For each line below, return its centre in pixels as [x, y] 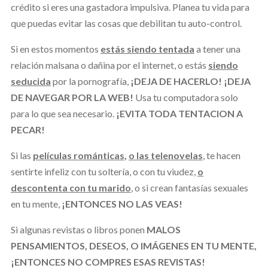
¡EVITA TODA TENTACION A [179, 113]
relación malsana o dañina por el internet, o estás [109, 65]
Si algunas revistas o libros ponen [78, 229]
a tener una [218, 48]
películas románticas [78, 155]
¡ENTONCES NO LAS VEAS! [121, 203]
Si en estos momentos [54, 48]
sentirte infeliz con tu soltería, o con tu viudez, [104, 171]
